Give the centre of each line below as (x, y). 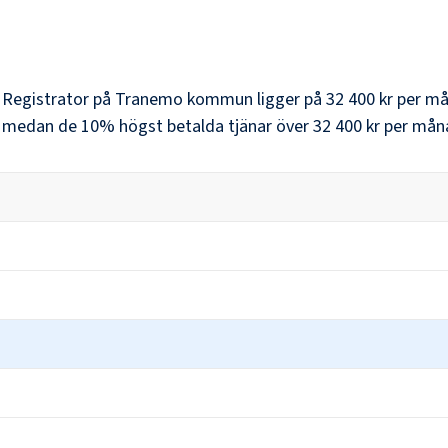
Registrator (45, 99)
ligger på (287, 99)
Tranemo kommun (184, 99)
